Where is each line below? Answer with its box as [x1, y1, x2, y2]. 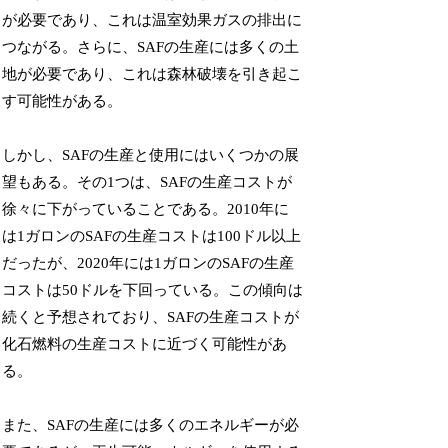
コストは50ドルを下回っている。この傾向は [2, 281, 304, 298]
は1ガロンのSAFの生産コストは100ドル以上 [2, 227, 302, 244]
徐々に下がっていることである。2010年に [2, 200, 290, 217]
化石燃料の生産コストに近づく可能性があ [2, 335, 288, 352]
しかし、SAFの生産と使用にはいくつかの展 [2, 146, 300, 163]
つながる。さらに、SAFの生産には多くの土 [2, 38, 300, 55]
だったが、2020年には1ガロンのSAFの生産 [2, 254, 295, 271]
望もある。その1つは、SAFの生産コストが [2, 173, 293, 190]
